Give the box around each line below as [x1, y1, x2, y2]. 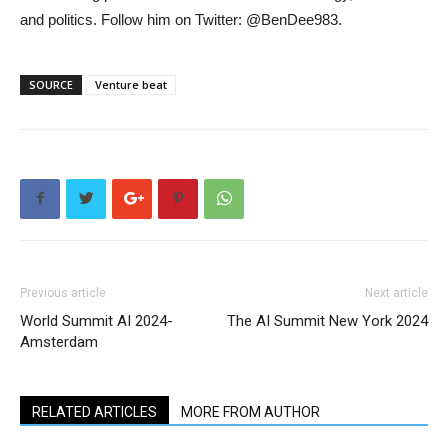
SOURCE [29, 76, 73, 92]
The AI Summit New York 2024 [227, 311, 428, 330]
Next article [365, 285, 428, 300]
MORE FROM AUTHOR [181, 403, 320, 420]
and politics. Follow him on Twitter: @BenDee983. [20, 10, 342, 28]
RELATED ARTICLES [32, 403, 157, 420]
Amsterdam [20, 332, 98, 351]
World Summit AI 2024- [20, 311, 173, 330]
